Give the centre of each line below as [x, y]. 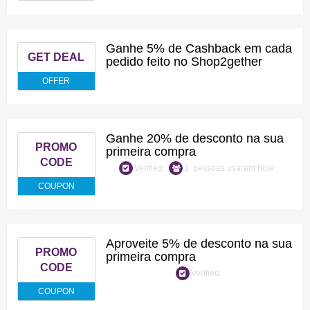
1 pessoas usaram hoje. [230, 168]
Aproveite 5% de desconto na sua [199, 244]
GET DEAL [56, 57]
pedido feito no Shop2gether [184, 62]
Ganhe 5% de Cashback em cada [199, 48]
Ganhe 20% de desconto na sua [194, 138]
